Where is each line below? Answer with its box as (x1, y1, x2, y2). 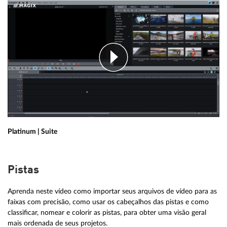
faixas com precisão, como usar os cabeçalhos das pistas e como (8, 198, 209, 206)
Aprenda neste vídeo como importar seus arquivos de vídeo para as (8, 187, 217, 195)
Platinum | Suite (8, 127, 57, 135)
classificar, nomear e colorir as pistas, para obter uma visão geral (8, 208, 206, 216)
